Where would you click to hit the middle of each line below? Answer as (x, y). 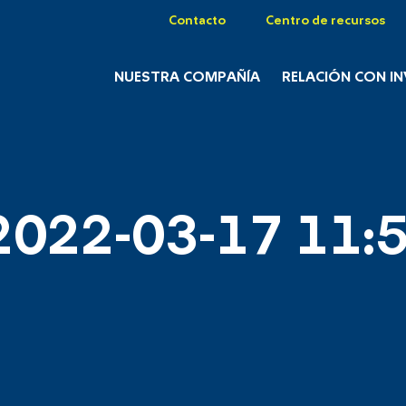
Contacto (197, 21)
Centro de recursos (325, 21)
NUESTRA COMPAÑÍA (187, 77)
